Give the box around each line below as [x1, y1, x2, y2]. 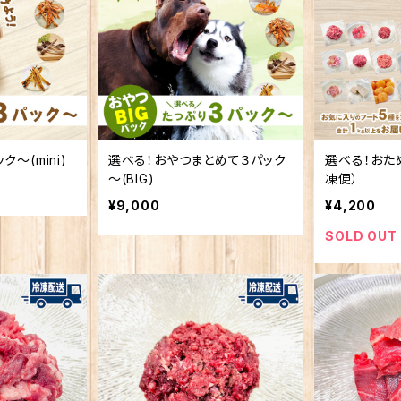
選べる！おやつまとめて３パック [107, 152, 286, 168]
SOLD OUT [325, 228, 397, 244]
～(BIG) [107, 171, 155, 187]
